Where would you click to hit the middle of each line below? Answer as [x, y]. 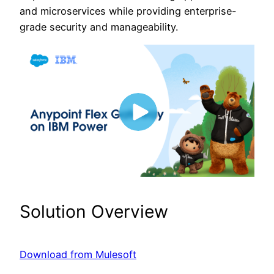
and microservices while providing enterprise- [128, 11]
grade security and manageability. [99, 27]
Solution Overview [94, 211]
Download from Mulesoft [78, 255]
